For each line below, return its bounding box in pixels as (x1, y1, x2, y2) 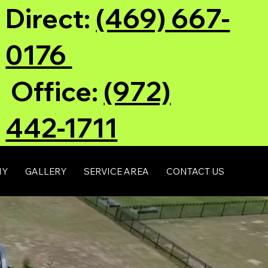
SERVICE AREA (84, 165, 150, 177)
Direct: (5, 2, 96, 35)
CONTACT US (166, 165, 225, 177)
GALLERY (25, 165, 67, 177)
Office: (5, 75, 104, 108)
